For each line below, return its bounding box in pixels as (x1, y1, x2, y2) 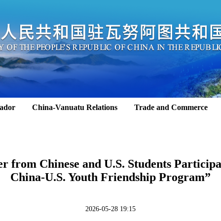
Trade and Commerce (134, 103, 208, 112)
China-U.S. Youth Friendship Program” (10, 171, 211, 184)
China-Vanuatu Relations (32, 103, 117, 112)
